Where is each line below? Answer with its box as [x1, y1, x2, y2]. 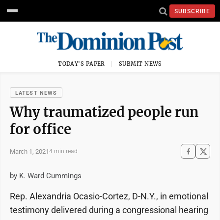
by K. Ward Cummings [10, 171, 82, 180]
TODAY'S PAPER [58, 60, 105, 67]
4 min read [49, 148, 78, 155]
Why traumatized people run [10, 104, 199, 120]
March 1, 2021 [10, 147, 49, 155]
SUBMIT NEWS [119, 60, 162, 67]
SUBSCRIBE [174, 7, 210, 15]
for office [10, 121, 71, 137]
